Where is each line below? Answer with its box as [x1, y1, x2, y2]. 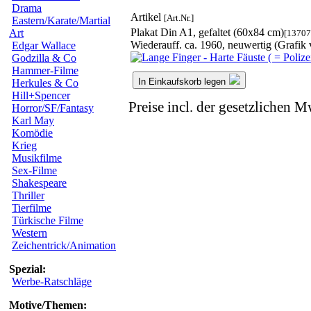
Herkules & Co [12, 77, 78, 89]
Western [12, 227, 47, 239]
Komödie [12, 127, 53, 139]
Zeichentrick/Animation [12, 239, 116, 251]
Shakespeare [12, 177, 67, 189]
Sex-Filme [12, 165, 57, 176]
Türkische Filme [12, 215, 83, 226]
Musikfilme [12, 152, 62, 164]
